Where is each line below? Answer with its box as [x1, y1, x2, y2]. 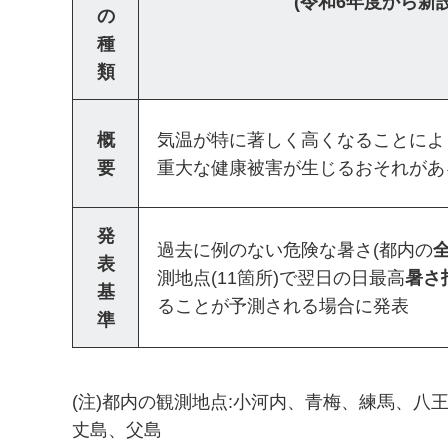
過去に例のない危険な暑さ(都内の [157, 240, 433, 261]
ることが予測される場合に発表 [157, 296, 409, 317]
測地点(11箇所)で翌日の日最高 [157, 268, 405, 289]
